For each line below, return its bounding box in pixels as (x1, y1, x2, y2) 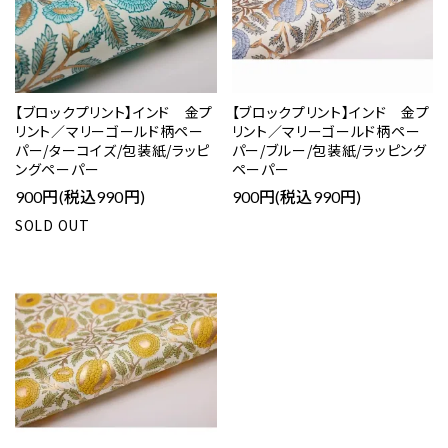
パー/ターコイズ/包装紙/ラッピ (15, 139, 211, 160)
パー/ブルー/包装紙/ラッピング (231, 139, 427, 160)
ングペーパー (15, 158, 100, 179)
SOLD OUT (15, 214, 90, 235)
